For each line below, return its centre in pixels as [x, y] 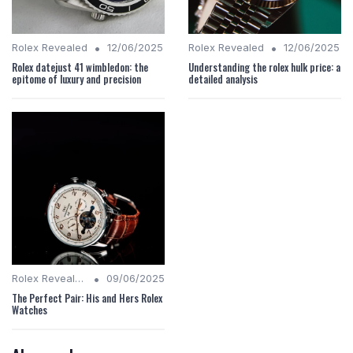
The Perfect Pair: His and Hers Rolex [87, 299]
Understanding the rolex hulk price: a [264, 68]
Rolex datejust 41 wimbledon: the [80, 68]
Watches [30, 310]
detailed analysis [223, 80]
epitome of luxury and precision [76, 80]
